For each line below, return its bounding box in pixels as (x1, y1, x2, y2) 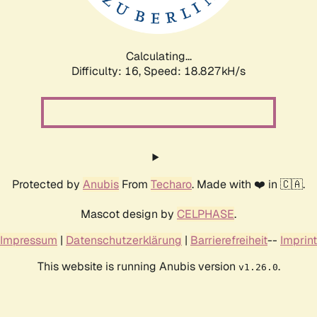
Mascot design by (81, 206, 177, 221)
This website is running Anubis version (37, 258, 238, 274)
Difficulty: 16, (71, 63, 144, 79)
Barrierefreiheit (190, 232, 267, 248)
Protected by (12, 176, 83, 192)
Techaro (151, 176, 192, 192)
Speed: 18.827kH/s (144, 63, 246, 79)
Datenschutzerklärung (66, 232, 182, 248)
